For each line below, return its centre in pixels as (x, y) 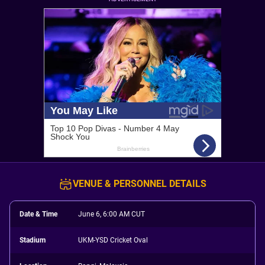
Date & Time (38, 214)
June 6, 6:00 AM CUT (112, 214)
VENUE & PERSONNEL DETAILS (140, 184)
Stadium (33, 240)
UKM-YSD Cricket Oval (113, 240)
